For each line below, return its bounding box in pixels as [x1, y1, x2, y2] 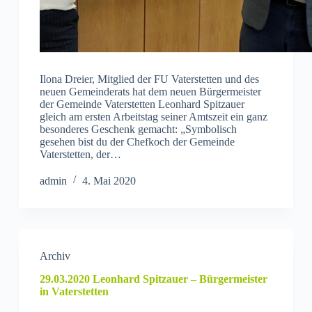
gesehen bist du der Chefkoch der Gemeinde [39, 135, 235, 148]
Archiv [39, 249, 70, 262]
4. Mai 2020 [81, 174, 136, 187]
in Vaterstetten [39, 285, 109, 297]
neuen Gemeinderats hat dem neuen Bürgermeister [39, 85, 261, 97]
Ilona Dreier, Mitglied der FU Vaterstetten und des [39, 72, 259, 85]
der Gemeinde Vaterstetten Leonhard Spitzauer [39, 97, 244, 110]
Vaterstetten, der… [39, 148, 121, 160]
